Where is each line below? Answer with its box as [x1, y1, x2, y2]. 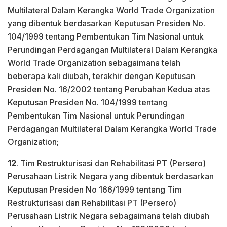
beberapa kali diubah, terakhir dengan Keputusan [8, 70, 195, 81]
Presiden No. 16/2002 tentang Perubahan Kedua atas [8, 84, 210, 94]
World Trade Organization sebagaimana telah [8, 57, 180, 68]
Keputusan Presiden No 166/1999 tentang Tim [8, 184, 182, 195]
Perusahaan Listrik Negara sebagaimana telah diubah [8, 210, 209, 221]
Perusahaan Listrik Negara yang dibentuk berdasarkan [8, 171, 214, 181]
